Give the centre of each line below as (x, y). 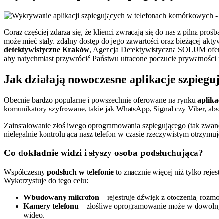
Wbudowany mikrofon (61, 197)
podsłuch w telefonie (80, 172)
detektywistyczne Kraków (47, 49)
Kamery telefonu (51, 206)
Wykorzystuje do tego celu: (46, 181)
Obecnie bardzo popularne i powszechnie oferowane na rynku (101, 100)
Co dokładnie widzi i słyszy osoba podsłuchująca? (104, 153)
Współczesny (25, 172)
